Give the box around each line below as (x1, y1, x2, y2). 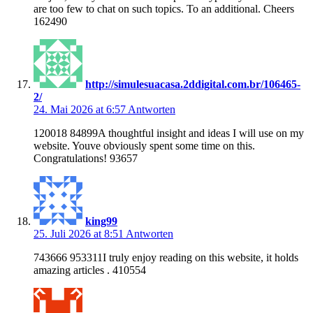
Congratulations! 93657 (34, 152, 138, 164)
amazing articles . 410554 (34, 263, 146, 276)
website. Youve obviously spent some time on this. (34, 139, 255, 152)
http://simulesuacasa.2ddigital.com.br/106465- (85, 78, 300, 90)
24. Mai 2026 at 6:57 (34, 103, 128, 115)
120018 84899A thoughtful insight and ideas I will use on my (34, 126, 304, 139)
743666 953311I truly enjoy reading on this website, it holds (34, 251, 298, 263)
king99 (85, 214, 117, 227)
